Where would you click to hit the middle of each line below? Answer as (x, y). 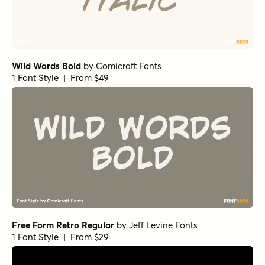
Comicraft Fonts (129, 66)
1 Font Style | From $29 (60, 237)
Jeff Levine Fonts (163, 225)
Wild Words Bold (46, 66)
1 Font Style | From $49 (60, 77)
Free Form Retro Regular (63, 225)
